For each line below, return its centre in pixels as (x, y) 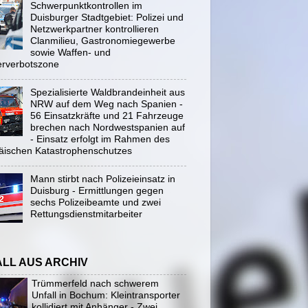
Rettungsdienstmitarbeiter (86, 213)
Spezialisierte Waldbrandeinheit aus (107, 92)
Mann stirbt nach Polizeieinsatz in (102, 178)
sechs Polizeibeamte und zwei (95, 202)
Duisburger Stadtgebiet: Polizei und (107, 17)
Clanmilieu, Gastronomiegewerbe (102, 40)
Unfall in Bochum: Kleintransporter (106, 295)
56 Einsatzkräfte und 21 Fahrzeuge (107, 115)
